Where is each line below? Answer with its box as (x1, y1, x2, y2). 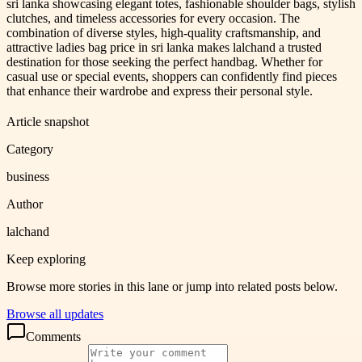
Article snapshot (6, 114, 89, 128)
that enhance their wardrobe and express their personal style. (6, 83, 313, 98)
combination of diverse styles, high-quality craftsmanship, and (6, 25, 321, 40)
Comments (26, 329, 81, 343)
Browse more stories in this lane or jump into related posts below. (6, 279, 338, 293)
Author (6, 196, 43, 211)
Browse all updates (6, 306, 103, 321)
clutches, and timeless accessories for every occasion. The (6, 11, 300, 25)
